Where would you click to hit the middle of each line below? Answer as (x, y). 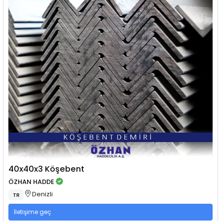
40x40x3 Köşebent (47, 169)
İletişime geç (33, 212)
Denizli (42, 194)
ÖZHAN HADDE (32, 182)
